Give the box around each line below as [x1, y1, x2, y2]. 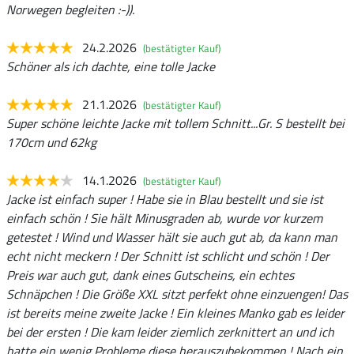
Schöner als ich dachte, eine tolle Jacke [6, 56, 215, 76]
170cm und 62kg [6, 132, 96, 152]
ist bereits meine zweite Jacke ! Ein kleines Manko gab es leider [6, 303, 345, 322]
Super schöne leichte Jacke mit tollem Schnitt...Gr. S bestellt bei [6, 113, 345, 133]
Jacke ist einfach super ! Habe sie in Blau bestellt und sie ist [6, 189, 323, 209]
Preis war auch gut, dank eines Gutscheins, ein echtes [6, 265, 294, 284]
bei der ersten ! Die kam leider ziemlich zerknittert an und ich [6, 322, 334, 341]
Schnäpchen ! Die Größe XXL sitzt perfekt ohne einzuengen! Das [6, 284, 348, 303]
